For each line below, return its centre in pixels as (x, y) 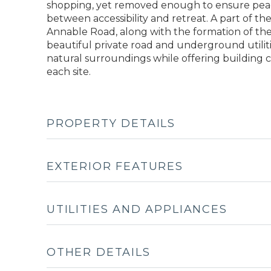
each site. (68, 71)
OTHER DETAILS (99, 252)
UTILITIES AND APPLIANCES (137, 209)
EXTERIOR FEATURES (115, 166)
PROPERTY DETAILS (111, 123)
